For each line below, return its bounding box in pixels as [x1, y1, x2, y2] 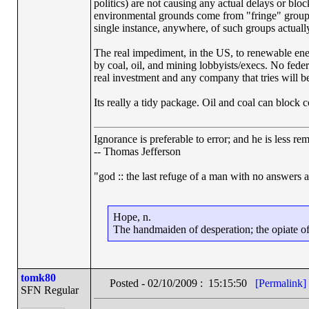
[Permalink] [255, 277, 306, 289]
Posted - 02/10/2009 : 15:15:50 [109, 277, 255, 289]
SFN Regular [20, 284, 79, 296]
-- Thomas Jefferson [93, 146, 181, 157]
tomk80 [20, 272, 56, 283]
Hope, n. [113, 211, 151, 223]
